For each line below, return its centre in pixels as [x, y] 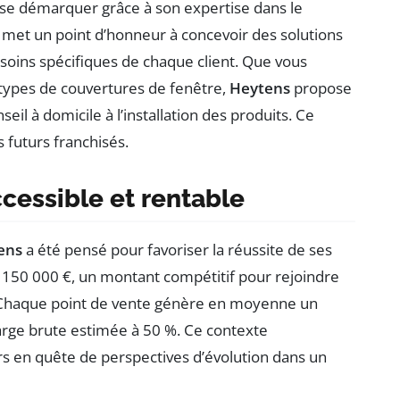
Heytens [260, 87]
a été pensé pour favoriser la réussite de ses [177, 249]
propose [321, 87]
